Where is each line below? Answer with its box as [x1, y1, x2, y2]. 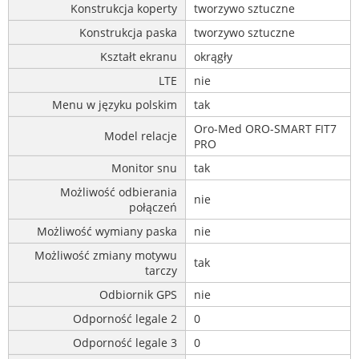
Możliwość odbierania [60, 184, 177, 200]
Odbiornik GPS [99, 286, 177, 302]
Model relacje [104, 127, 177, 143]
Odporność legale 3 [73, 334, 177, 350]
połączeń [129, 199, 177, 215]
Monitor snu [111, 159, 177, 175]
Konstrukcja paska [79, 24, 177, 40]
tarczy [145, 262, 177, 278]
